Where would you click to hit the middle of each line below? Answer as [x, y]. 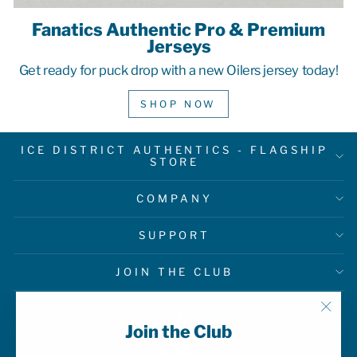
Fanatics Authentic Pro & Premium [178, 29]
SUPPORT [175, 235]
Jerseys [178, 46]
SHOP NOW [178, 104]
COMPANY [175, 198]
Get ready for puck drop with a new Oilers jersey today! [178, 70]
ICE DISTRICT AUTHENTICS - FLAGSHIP [175, 149]
